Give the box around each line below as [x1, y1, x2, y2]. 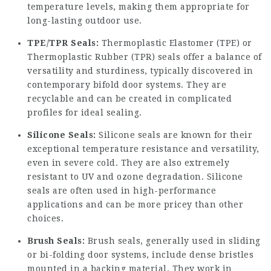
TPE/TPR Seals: [27, 38, 99, 48]
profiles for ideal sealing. [27, 108, 142, 117]
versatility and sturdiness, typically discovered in [27, 66, 253, 76]
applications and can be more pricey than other [27, 200, 243, 209]
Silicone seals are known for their [96, 130, 252, 140]
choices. [27, 214, 64, 223]
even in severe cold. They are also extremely [27, 158, 229, 168]
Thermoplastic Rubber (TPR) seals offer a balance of [27, 52, 262, 62]
